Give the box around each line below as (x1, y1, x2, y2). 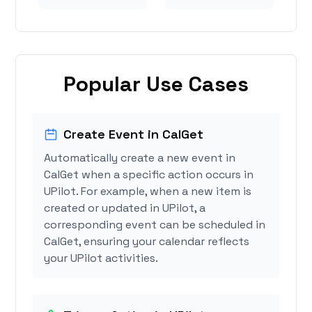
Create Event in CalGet (63, 126, 204, 143)
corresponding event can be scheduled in (44, 217, 266, 233)
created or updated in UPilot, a (44, 201, 206, 216)
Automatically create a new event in (44, 150, 236, 166)
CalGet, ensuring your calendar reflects (44, 234, 250, 249)
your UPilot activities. (44, 251, 159, 266)
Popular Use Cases (63, 70, 249, 98)
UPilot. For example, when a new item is (44, 184, 252, 199)
